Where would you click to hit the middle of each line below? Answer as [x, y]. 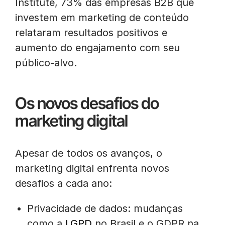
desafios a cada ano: [64, 183]
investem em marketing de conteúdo [102, 18]
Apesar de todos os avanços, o [89, 153]
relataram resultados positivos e [91, 33]
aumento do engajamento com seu [97, 48]
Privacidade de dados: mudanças [105, 208]
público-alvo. [46, 63]
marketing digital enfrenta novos [92, 168]
